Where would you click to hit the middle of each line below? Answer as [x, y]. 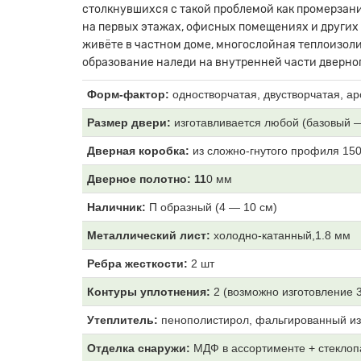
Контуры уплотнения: [150, 292]
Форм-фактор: [130, 95]
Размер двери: [131, 123]
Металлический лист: [150, 236]
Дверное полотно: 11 [147, 179]
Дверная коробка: [138, 151]
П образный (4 [186, 207]
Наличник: [116, 207]
